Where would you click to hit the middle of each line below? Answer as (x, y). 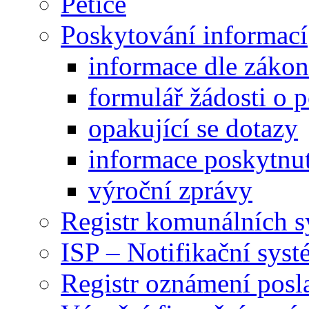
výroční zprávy (170, 190)
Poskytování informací (184, 34)
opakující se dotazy (193, 128)
